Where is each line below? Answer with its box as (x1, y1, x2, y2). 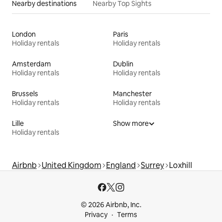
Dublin (113, 59, 133, 68)
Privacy (85, 210, 108, 219)
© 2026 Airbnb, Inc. (81, 200, 141, 209)
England (106, 160, 136, 170)
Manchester (113, 89, 152, 98)
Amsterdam (12, 59, 51, 68)
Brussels (12, 89, 38, 98)
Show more (113, 118, 149, 128)
